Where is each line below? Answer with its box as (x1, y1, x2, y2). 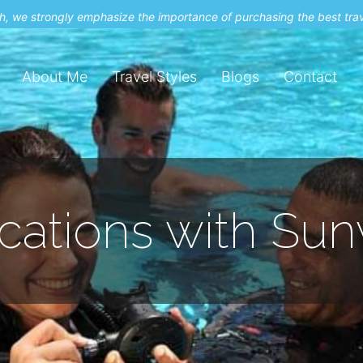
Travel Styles (112, 68, 198, 85)
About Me (22, 68, 88, 85)
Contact (284, 68, 338, 85)
